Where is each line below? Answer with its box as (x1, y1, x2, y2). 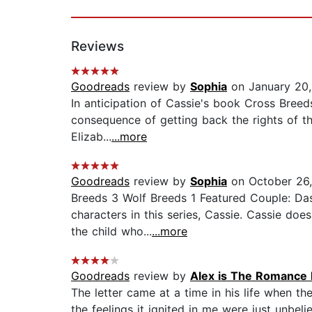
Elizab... (71, 130, 111, 144)
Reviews (71, 38, 124, 55)
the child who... (71, 224, 152, 239)
